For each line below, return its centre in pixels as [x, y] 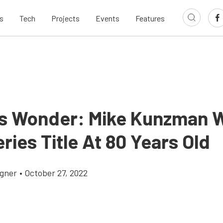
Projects [65, 18]
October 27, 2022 [56, 173]
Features [150, 18]
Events [108, 18]
